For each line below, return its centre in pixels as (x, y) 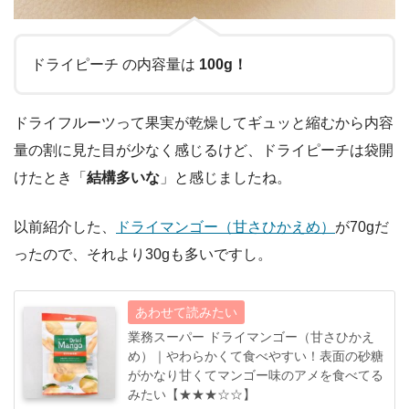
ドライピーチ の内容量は (115, 65)
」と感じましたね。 (225, 178)
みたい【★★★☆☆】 (192, 395)
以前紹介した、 (65, 227)
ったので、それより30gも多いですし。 (143, 255)
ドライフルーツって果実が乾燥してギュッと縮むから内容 (204, 123)
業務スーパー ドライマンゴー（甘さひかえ (251, 337)
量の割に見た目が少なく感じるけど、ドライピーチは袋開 (204, 151)
